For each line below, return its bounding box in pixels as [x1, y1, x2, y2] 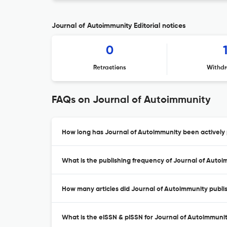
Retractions [93, 65, 126, 71]
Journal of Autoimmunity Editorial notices [52, 22, 186, 29]
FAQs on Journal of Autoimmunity [52, 95, 211, 105]
